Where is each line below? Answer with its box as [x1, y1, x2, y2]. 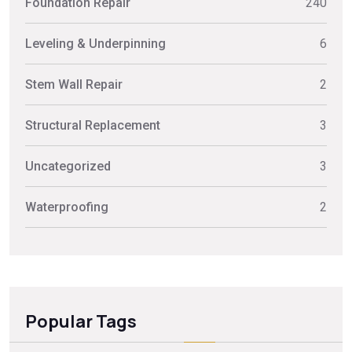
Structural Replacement [25, 118, 160, 134]
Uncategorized [25, 159, 111, 174]
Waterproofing [25, 200, 108, 215]
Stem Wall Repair [25, 77, 123, 93]
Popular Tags [25, 309, 137, 333]
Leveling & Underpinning [25, 36, 166, 52]
